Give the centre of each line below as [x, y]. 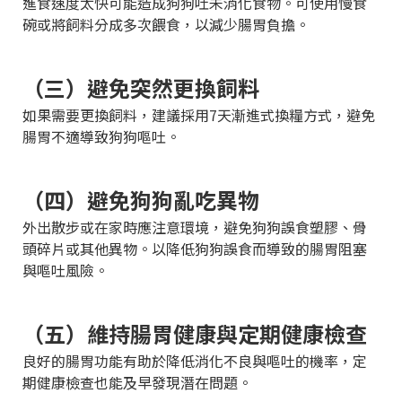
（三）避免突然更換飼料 [141, 88]
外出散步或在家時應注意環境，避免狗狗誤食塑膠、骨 [195, 227]
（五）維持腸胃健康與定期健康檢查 [195, 334]
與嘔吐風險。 [66, 271]
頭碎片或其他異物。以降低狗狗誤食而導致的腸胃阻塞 [195, 249]
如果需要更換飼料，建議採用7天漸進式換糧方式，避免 [199, 115]
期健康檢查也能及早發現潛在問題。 [137, 383]
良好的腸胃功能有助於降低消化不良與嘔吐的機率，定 [195, 361]
